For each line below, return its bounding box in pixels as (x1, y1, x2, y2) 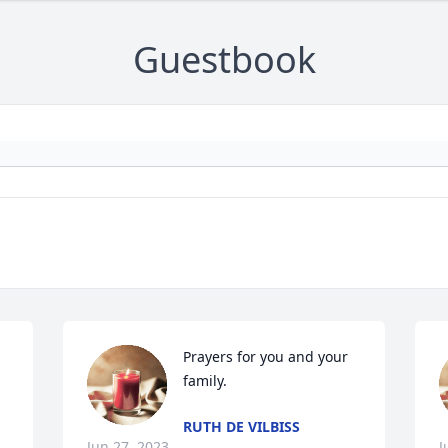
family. (183, 371, 228, 391)
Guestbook (132, 35, 316, 85)
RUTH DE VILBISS (183, 417, 301, 437)
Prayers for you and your (183, 347, 349, 367)
